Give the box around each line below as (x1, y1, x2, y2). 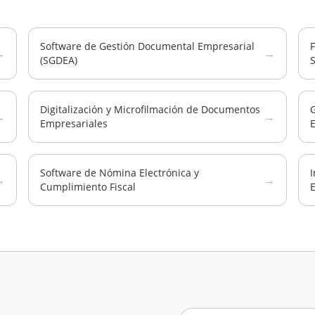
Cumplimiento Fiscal (40, 180, 136, 193)
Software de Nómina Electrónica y (40, 166, 199, 179)
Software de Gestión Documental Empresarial (40, 39, 255, 53)
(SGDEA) (40, 53, 77, 67)
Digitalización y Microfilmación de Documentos (40, 103, 260, 116)
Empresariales (40, 117, 108, 130)
